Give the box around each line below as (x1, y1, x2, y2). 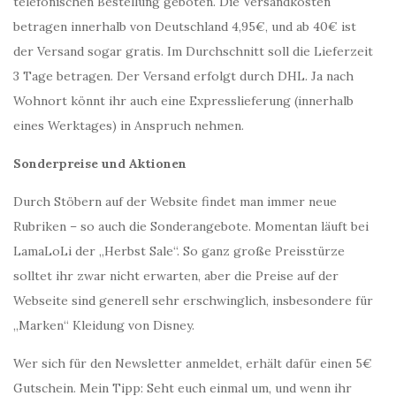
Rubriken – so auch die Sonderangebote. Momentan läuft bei (13, 218, 369, 234)
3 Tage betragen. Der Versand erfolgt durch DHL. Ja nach (13, 68, 354, 84)
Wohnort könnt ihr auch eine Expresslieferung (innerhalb (13, 93, 354, 109)
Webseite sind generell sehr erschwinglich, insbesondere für (13, 293, 373, 308)
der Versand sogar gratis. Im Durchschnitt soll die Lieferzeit (13, 43, 373, 59)
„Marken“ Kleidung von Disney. (13, 317, 194, 333)
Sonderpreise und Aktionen (13, 156, 187, 171)
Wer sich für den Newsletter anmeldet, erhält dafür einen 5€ (13, 355, 372, 371)
